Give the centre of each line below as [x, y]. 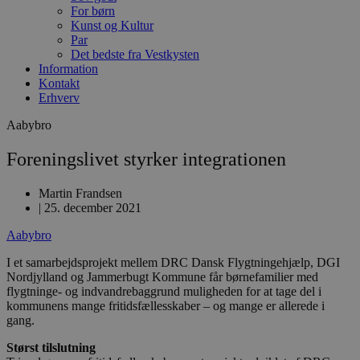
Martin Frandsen [80, 193]
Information [68, 69]
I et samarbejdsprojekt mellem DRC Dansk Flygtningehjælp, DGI [173, 262]
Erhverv [59, 98]
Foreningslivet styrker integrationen [146, 159]
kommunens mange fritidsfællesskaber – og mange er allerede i [166, 305]
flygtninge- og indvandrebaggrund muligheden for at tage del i [164, 291]
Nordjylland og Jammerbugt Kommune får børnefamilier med [162, 276]
